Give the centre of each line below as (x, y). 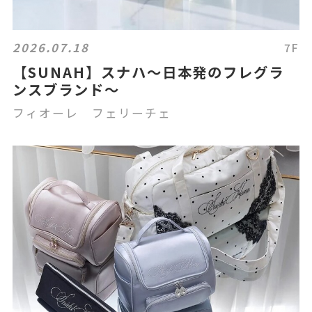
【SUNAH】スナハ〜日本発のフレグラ (149, 72)
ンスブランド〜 (66, 89)
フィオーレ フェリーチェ (92, 113)
